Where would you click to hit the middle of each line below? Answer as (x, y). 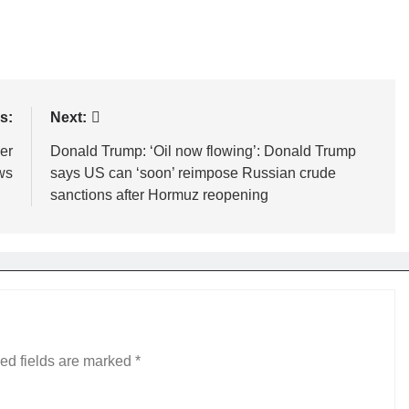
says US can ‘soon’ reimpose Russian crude (193, 173)
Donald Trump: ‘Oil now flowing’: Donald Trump (203, 151)
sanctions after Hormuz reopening (159, 195)
